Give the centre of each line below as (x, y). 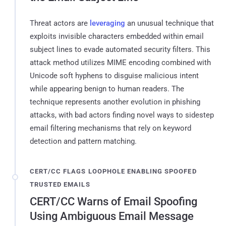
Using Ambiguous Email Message (112, 216)
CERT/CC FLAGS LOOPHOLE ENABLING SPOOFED (113, 171)
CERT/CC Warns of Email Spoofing (114, 201)
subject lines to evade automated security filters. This (120, 49)
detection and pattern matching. (83, 141)
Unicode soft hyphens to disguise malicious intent (114, 75)
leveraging (107, 23)
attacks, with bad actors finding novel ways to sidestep (122, 115)
